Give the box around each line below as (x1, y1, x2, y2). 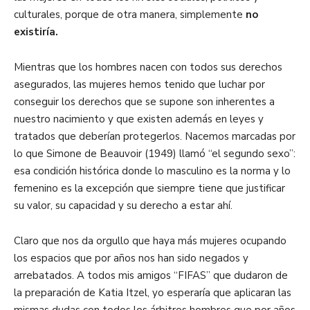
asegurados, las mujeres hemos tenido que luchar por (14, 77, 265, 91)
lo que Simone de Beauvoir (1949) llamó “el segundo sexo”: (14, 147, 295, 161)
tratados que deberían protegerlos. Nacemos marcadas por (14, 129, 295, 143)
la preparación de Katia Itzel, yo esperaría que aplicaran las (14, 286, 291, 300)
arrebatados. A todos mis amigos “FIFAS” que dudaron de (14, 268, 288, 282)
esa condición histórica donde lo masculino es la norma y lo (14, 164, 291, 178)
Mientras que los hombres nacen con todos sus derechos (14, 60, 282, 74)
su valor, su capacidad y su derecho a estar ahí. (14, 199, 235, 212)
